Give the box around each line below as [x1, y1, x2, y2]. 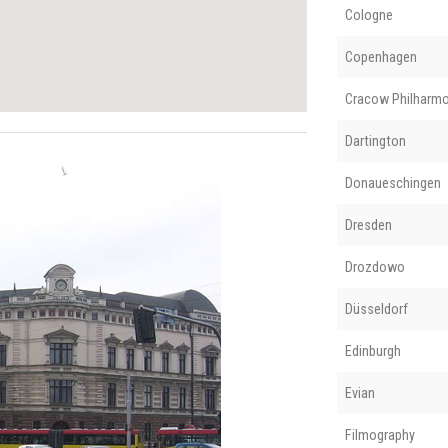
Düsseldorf [344, 300, 408, 317]
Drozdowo [344, 258, 405, 275]
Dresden [344, 216, 392, 233]
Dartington [344, 132, 406, 149]
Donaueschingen [344, 174, 441, 191]
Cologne [344, 6, 393, 23]
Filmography [344, 426, 415, 443]
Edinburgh [344, 342, 401, 359]
